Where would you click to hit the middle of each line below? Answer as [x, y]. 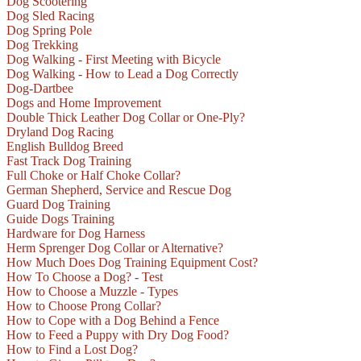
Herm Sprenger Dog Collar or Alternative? [115, 248]
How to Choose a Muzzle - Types [92, 292]
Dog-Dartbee [40, 89]
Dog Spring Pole [49, 31]
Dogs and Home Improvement [84, 103]
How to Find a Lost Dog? [72, 350]
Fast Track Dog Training [69, 161]
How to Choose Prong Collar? [84, 306]
